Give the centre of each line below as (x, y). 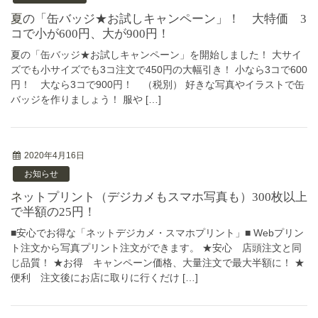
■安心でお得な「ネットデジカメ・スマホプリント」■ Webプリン (157, 232)
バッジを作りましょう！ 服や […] (86, 99)
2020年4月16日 (54, 155)
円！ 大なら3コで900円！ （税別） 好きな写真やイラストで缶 (158, 84)
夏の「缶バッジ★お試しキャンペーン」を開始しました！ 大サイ (156, 54)
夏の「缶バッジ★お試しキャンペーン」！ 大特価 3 (17, 19)
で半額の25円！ (53, 212)
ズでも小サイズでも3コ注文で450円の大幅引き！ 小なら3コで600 (159, 69)
